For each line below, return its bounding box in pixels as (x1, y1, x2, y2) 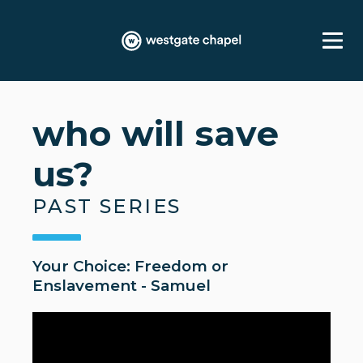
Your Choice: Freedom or (32, 257, 228, 275)
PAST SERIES (32, 194, 181, 218)
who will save (32, 113, 279, 155)
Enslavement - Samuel (32, 276, 211, 295)
